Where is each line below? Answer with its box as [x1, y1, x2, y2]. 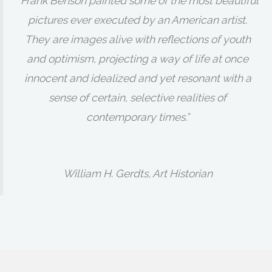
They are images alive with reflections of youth [24, 33, 251, 46]
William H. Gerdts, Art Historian [63, 166, 212, 180]
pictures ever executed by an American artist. [28, 13, 247, 27]
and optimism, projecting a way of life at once [27, 52, 248, 66]
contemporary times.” [86, 110, 189, 124]
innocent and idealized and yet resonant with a [24, 72, 251, 85]
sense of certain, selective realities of [49, 91, 226, 104]
